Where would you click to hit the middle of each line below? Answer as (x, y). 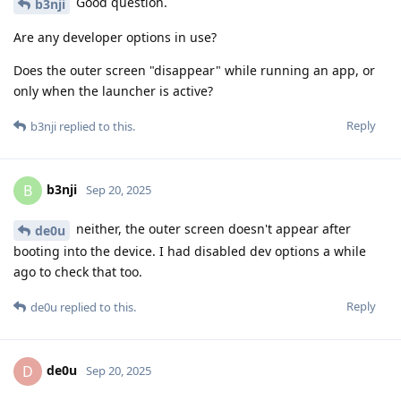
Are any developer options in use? (115, 38)
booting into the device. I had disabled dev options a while (190, 251)
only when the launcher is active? (113, 91)
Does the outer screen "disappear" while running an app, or (194, 71)
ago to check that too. (78, 271)
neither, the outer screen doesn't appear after (212, 229)
